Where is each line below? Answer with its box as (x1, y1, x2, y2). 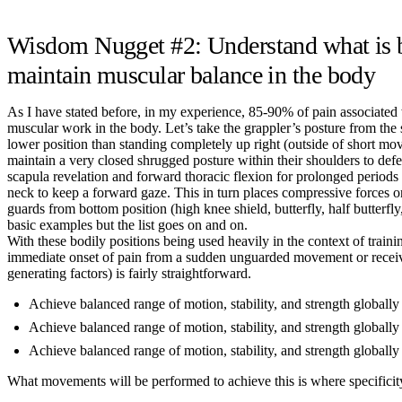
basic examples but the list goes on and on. (7, 216, 248, 232)
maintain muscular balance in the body (7, 60, 376, 89)
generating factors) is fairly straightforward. (7, 265, 251, 281)
